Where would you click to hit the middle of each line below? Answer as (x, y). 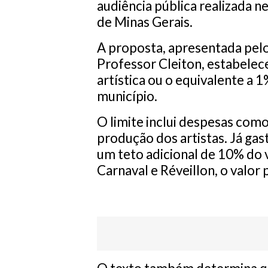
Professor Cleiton (149, 64)
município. (127, 96)
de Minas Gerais (143, 22)
